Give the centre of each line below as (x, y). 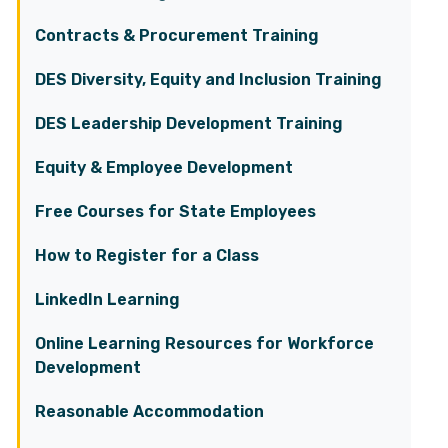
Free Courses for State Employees (175, 211)
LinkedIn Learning (107, 299)
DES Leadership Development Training (189, 123)
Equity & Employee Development (164, 167)
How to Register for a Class (147, 255)
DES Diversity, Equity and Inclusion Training (208, 79)
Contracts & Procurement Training (177, 35)
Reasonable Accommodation (149, 411)
